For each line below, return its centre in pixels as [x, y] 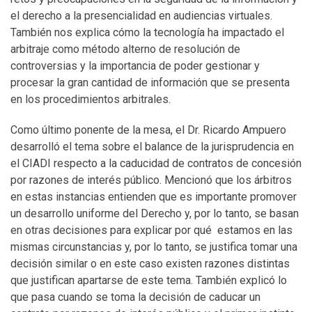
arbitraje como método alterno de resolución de [125, 49]
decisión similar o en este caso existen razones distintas [150, 264]
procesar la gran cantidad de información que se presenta [150, 83]
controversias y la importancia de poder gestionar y [135, 66]
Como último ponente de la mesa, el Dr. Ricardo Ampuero [148, 130]
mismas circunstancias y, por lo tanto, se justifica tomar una [154, 247]
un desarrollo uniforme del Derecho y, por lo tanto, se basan [155, 213]
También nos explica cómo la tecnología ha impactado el [147, 32]
